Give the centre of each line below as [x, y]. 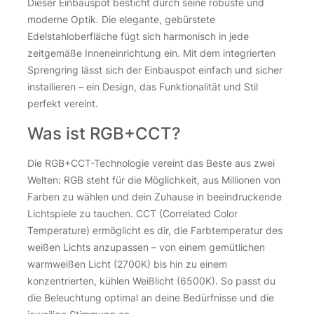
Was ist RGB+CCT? [104, 134]
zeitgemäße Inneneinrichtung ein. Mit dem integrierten [151, 53]
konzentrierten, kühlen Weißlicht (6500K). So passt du [151, 281]
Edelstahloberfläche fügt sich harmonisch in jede [138, 36]
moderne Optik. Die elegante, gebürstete [121, 19]
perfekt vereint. [63, 103]
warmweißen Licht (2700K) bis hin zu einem [127, 264]
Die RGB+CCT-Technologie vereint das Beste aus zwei [151, 163]
